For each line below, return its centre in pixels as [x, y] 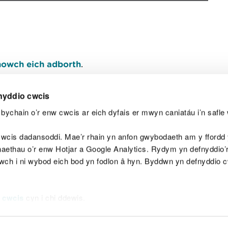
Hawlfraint [120, 178]
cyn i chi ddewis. [54, 197]
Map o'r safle [55, 178]
